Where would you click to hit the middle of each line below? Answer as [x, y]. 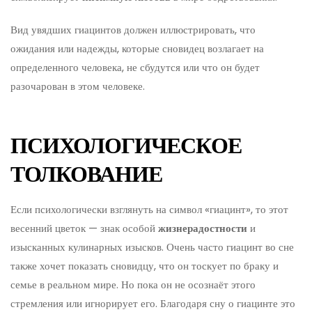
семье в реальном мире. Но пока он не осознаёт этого [133, 284]
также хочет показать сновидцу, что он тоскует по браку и [145, 265]
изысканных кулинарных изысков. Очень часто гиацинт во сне [152, 247]
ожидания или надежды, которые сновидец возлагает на [137, 48]
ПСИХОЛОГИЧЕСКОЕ [126, 146]
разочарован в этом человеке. [78, 86]
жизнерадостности [203, 228]
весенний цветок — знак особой [84, 228]
